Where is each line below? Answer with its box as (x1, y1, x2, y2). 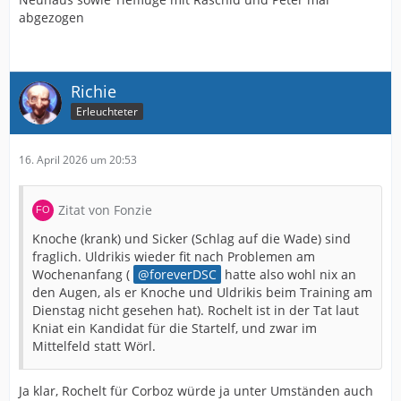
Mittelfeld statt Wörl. (32, 337, 156, 354)
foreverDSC (149, 265, 217, 283)
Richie (71, 80, 116, 102)
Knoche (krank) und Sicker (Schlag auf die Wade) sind (32, 229, 351, 247)
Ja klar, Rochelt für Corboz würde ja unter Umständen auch (19, 381, 373, 399)
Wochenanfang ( (32, 265, 133, 283)
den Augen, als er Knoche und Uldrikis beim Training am (32, 283, 372, 301)
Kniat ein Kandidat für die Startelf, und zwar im (32, 319, 317, 337)
